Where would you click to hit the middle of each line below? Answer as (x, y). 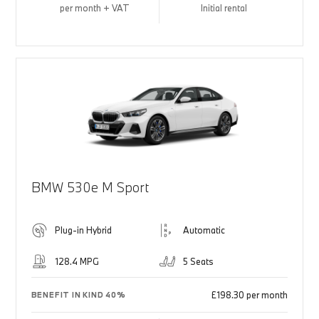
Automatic (204, 230)
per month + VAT (95, 8)
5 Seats (198, 262)
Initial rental (224, 8)
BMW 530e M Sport (90, 188)
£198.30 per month (250, 295)
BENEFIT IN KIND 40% (78, 295)
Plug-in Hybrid (83, 230)
